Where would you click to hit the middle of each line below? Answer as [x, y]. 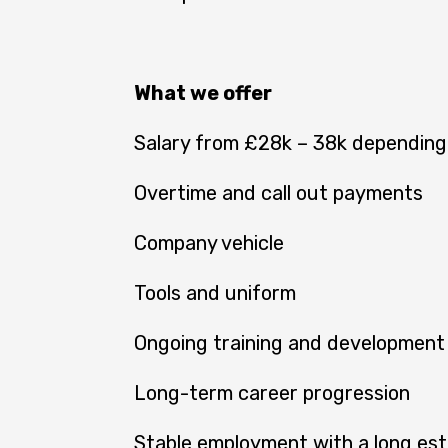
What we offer [203, 92]
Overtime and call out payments [278, 192]
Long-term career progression [272, 392]
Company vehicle [209, 242]
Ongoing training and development [289, 342]
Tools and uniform [215, 292]
